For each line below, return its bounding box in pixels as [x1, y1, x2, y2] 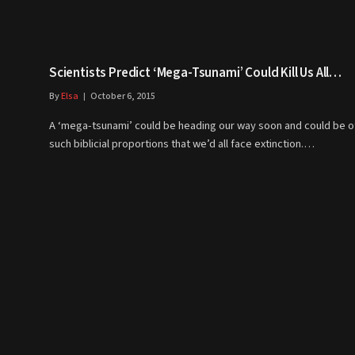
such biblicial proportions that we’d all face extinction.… [49, 136, 315, 153]
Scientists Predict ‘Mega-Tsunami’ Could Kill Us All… [49, 63, 342, 83]
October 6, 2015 [90, 90, 155, 104]
